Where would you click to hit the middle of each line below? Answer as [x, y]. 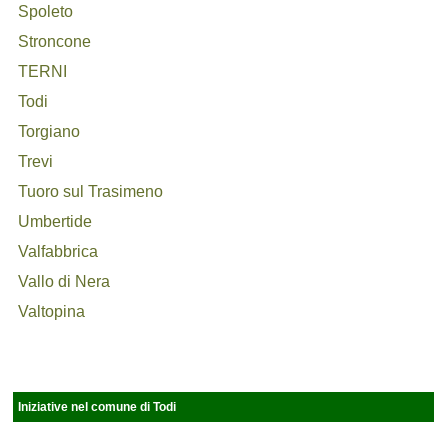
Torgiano [49, 131]
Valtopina [52, 311]
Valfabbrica [58, 251]
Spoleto [46, 11]
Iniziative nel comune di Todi [97, 407]
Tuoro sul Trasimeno [91, 191]
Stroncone [55, 41]
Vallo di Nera [64, 281]
